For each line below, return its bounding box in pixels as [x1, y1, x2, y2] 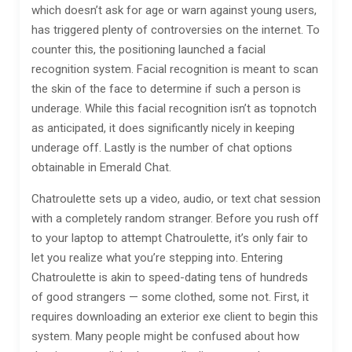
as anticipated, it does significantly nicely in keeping [31, 121, 295, 135]
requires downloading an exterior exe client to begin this [31, 310, 318, 324]
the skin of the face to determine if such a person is [31, 82, 301, 96]
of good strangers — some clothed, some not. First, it [31, 290, 309, 304]
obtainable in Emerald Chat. [31, 160, 171, 174]
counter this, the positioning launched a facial [31, 42, 266, 57]
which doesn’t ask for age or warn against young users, [31, 3, 317, 17]
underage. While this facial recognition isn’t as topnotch [31, 101, 317, 115]
